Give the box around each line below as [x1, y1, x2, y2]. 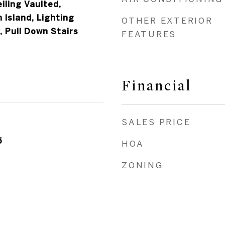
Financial [122, 77, 191, 94]
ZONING [122, 160, 163, 170]
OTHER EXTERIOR [122, 16, 213, 25]
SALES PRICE [122, 117, 191, 127]
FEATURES [122, 29, 176, 39]
